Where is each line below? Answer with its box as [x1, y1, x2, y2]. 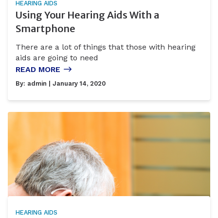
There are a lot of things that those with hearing [16, 42, 196, 52]
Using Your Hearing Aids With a [16, 9, 160, 21]
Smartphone [16, 22, 75, 35]
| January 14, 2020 [47, 80, 106, 88]
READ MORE [16, 65, 60, 74]
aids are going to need [16, 53, 98, 63]
